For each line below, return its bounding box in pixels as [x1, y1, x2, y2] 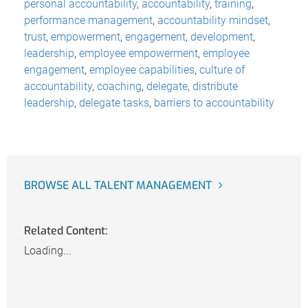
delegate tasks [79, 96, 149, 109]
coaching [97, 79, 142, 93]
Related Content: [24, 223, 107, 239]
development [190, 30, 253, 43]
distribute [192, 79, 238, 93]
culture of [199, 63, 245, 76]
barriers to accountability [154, 96, 274, 109]
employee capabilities [89, 63, 195, 76]
